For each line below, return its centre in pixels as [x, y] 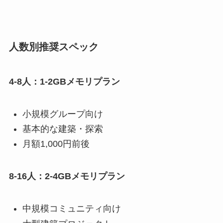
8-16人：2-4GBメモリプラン [67, 176]
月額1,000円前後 [56, 144]
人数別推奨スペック [54, 47]
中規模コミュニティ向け [71, 209]
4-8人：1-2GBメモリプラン [64, 81]
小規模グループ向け [62, 114]
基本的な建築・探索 [62, 129]
